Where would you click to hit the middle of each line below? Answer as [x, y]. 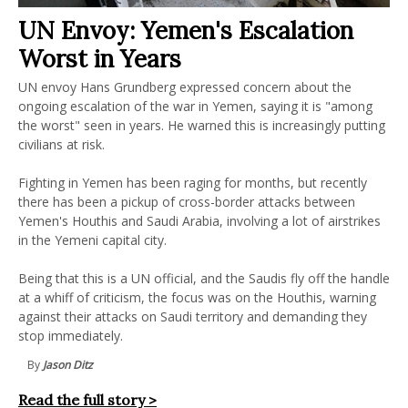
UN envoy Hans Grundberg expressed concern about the [185, 87]
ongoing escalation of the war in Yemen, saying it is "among [195, 106]
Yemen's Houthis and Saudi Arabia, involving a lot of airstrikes [199, 221]
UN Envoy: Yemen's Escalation [186, 31]
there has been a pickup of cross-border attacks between [187, 202]
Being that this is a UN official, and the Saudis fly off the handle [204, 278]
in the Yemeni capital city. [92, 240]
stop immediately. [71, 336]
